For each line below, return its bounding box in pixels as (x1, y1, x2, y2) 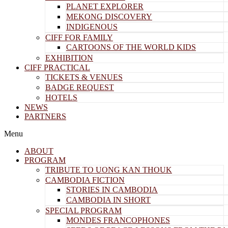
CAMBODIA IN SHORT (66, 195, 151, 204)
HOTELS (45, 93, 77, 102)
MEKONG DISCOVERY (66, 12, 152, 21)
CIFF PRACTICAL (24, 63, 90, 72)
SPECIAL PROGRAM (45, 206, 122, 215)
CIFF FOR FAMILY (45, 33, 113, 42)
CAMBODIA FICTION (45, 176, 125, 184)
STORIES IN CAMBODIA (66, 185, 158, 194)
